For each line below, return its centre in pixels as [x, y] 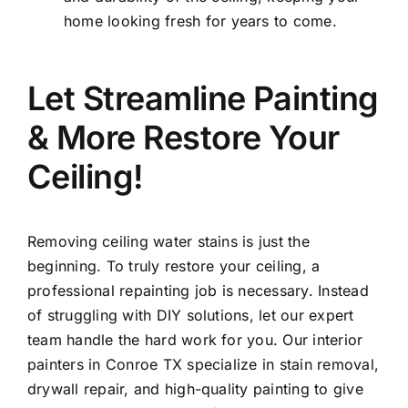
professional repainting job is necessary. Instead [198, 291]
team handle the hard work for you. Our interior [195, 340]
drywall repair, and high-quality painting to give [195, 389]
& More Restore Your [184, 138]
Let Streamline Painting [203, 99]
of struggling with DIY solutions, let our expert [191, 316]
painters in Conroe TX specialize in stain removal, [203, 365]
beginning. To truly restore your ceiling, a [174, 266]
